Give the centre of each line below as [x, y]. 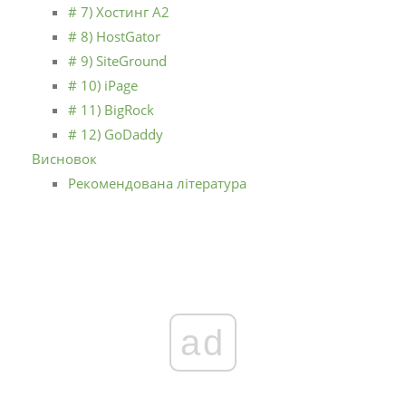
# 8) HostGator [114, 36]
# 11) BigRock [111, 109]
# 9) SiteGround [117, 60]
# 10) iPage [103, 85]
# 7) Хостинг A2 [119, 11]
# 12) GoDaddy [116, 134]
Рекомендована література [157, 183]
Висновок [64, 158]
